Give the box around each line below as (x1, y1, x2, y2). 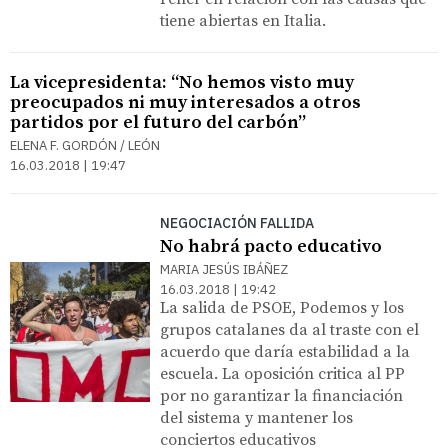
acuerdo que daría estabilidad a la (160, 341, 410, 362)
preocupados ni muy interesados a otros (10, 90, 361, 114)
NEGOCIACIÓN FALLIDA (160, 213, 314, 232)
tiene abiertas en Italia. (160, 10, 326, 31)
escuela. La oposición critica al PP (160, 363, 405, 384)
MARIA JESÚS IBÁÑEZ (160, 260, 288, 278)
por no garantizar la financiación (160, 385, 403, 406)
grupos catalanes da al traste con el (160, 319, 419, 340)
